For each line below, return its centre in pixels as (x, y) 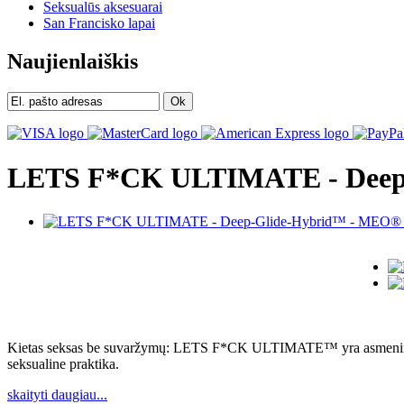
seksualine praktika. (63, 363)
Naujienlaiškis (73, 62)
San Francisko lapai (99, 23)
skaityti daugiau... (57, 394)
